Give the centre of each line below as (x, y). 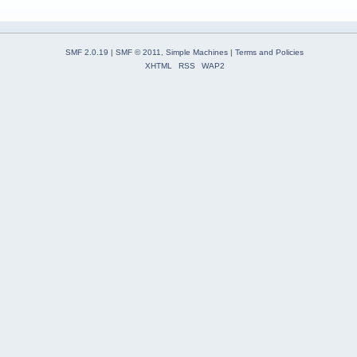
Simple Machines (197, 53)
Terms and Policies (269, 53)
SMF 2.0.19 (87, 53)
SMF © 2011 (138, 53)
